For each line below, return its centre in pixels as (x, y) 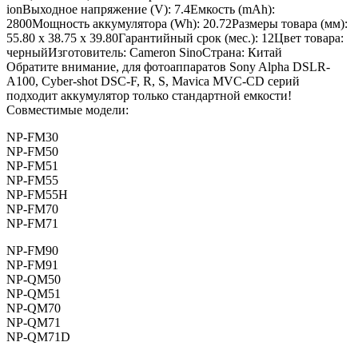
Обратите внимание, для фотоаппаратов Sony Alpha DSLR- (168, 67)
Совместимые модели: (68, 110)
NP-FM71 (32, 224)
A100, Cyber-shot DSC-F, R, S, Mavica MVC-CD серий (153, 82)
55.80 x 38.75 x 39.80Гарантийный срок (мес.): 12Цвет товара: (175, 38)
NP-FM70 (32, 209)
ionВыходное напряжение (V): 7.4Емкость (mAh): (141, 10)
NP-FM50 (32, 152)
